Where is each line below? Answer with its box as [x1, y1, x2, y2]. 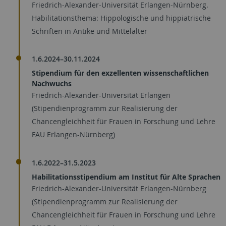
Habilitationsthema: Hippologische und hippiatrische [32, 13, 211, 23]
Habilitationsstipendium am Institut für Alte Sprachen [32, 172, 220, 182]
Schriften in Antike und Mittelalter [32, 26, 147, 36]
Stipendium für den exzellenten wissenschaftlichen [32, 68, 209, 78]
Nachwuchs [32, 79, 72, 88]
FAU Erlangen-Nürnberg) [32, 130, 115, 139]
